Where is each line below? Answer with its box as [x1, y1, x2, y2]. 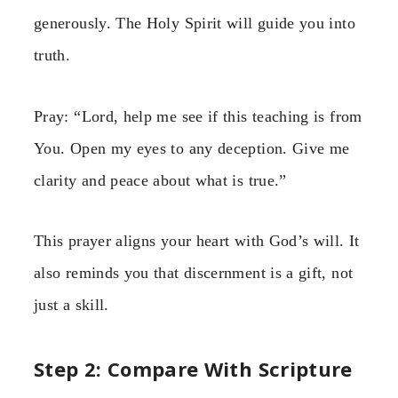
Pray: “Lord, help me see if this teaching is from [34, 107, 362, 125]
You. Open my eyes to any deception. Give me [34, 139, 350, 157]
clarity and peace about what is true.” [34, 171, 287, 189]
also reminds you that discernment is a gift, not [34, 263, 354, 282]
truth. [34, 46, 71, 65]
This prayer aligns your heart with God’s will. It [34, 231, 360, 250]
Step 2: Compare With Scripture [34, 355, 353, 383]
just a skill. [34, 295, 109, 314]
